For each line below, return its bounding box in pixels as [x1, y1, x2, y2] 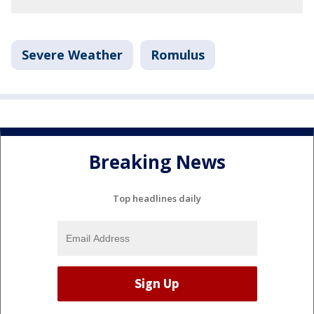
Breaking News [88, 149, 226, 175]
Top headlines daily [113, 191, 201, 205]
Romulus [151, 46, 205, 63]
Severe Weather [22, 46, 123, 63]
